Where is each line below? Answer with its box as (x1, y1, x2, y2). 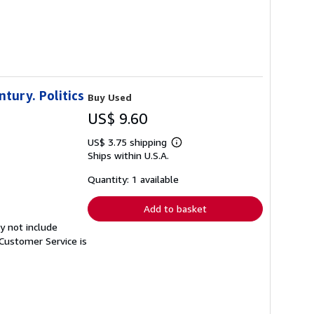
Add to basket (144, 203, 207, 215)
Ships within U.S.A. (88, 149, 169, 162)
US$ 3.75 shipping (88, 136, 170, 149)
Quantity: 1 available (88, 173, 179, 186)
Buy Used (88, 91, 132, 104)
